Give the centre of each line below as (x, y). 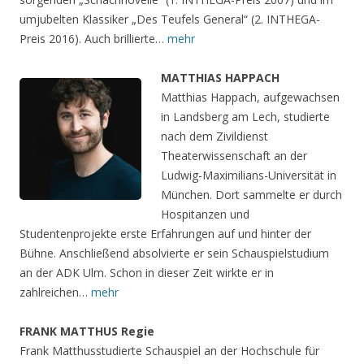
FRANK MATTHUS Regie (87, 331)
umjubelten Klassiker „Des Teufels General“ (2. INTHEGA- (170, 19)
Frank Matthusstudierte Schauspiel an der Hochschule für (169, 351)
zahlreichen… (55, 292)
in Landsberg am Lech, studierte (245, 117)
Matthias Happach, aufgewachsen (250, 97)
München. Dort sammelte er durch (251, 195)
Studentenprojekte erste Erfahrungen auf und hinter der (165, 234)
